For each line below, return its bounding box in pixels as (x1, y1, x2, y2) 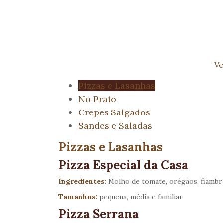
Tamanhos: (58, 192, 97, 201)
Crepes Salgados (78, 106, 150, 118)
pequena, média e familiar (97, 192, 183, 201)
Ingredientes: (58, 176, 106, 186)
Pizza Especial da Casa (58, 157, 188, 173)
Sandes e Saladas (78, 119, 152, 131)
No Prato (78, 93, 116, 105)
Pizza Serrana (58, 206, 139, 222)
